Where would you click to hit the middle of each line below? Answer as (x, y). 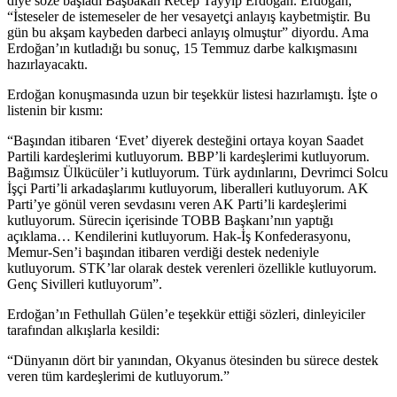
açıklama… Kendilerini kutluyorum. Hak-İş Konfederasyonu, (179, 237)
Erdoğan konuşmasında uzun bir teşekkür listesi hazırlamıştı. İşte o (192, 95)
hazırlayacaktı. (47, 65)
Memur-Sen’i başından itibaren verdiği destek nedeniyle (163, 253)
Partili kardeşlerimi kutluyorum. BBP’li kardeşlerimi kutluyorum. (188, 157)
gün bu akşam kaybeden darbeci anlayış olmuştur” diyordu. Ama (188, 33)
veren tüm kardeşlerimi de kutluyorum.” (118, 377)
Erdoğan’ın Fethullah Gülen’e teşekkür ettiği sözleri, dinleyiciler (186, 315)
